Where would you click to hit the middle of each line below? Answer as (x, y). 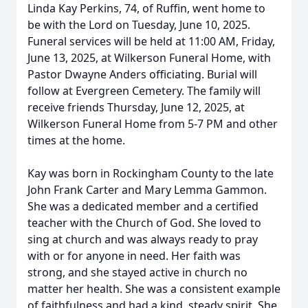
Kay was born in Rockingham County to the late (151, 173)
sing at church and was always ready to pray (143, 239)
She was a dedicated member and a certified (143, 206)
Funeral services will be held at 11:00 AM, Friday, (151, 41)
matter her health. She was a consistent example (154, 289)
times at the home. (76, 140)
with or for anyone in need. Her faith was (134, 256)
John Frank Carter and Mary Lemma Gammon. (147, 190)
